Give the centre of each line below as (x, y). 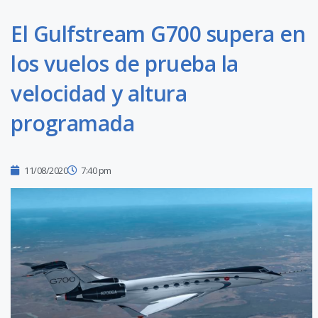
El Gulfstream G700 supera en (158, 34)
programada (72, 124)
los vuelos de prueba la (125, 64)
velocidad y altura (99, 94)
